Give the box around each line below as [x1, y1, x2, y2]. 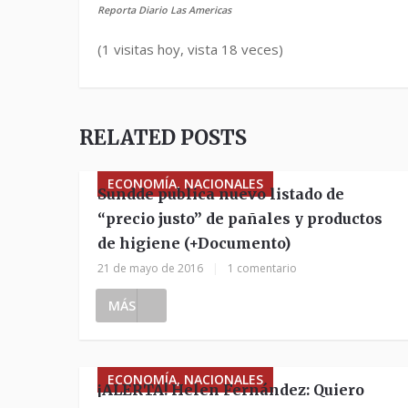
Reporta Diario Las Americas [97, 4, 231, 16]
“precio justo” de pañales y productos [97, 209, 382, 228]
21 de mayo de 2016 [97, 260, 203, 276]
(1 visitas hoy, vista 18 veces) [97, 40, 283, 58]
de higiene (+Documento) [97, 234, 291, 252]
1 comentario [228, 260, 297, 276]
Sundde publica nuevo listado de [97, 185, 344, 203]
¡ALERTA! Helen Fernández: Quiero [97, 381, 364, 399]
